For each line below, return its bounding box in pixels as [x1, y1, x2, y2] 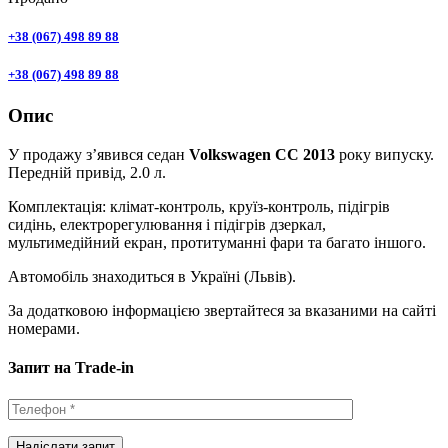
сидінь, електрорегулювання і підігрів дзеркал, [8, 216, 326, 234]
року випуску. [335, 146, 434, 164]
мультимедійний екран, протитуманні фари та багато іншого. [8, 234, 426, 252]
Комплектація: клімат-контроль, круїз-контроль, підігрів [8, 198, 390, 216]
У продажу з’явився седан [8, 146, 189, 164]
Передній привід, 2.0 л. [8, 164, 166, 182]
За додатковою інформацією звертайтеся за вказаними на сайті [8, 302, 436, 320]
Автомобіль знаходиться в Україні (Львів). [8, 268, 296, 286]
